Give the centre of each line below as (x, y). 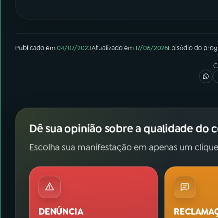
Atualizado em (113, 48)
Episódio (180, 48)
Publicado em (35, 48)
